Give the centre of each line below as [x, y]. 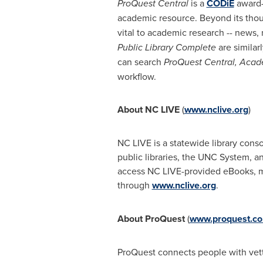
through [134, 185]
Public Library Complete [166, 47]
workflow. [136, 76]
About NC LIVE [149, 109]
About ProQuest [152, 219]
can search [140, 62]
